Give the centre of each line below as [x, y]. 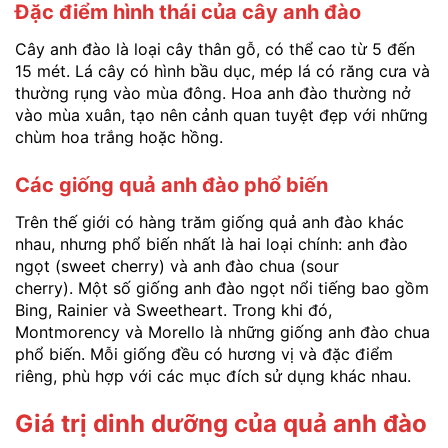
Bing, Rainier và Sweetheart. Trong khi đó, [173, 309]
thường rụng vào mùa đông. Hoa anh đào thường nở [213, 93]
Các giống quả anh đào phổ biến [171, 184]
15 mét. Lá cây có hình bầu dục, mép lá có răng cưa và [222, 71]
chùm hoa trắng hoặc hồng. [119, 137]
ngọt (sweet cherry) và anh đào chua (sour [177, 265]
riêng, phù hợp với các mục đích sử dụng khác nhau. [213, 375]
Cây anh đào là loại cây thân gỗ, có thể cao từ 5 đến [215, 49]
